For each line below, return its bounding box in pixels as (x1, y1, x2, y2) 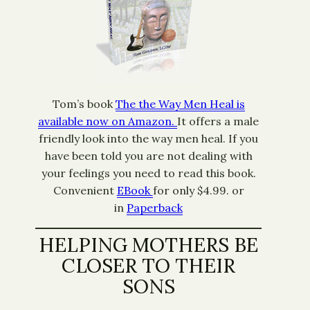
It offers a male (177, 114, 259, 129)
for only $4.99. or (152, 183, 244, 198)
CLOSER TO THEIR (62, 253, 235, 279)
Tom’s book (52, 97, 116, 111)
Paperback (127, 201, 183, 215)
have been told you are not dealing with (44, 149, 253, 163)
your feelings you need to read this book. (41, 166, 256, 181)
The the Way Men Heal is (115, 97, 245, 111)
